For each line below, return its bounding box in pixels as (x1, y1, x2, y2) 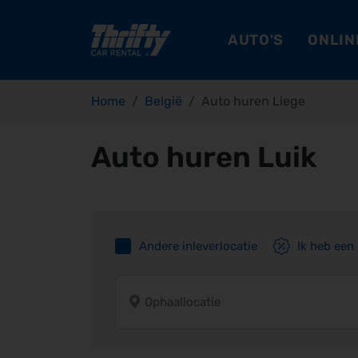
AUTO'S (227, 30, 284, 49)
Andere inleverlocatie (139, 239, 257, 253)
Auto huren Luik (91, 140, 316, 174)
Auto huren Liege (201, 93, 305, 109)
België (145, 93, 182, 109)
